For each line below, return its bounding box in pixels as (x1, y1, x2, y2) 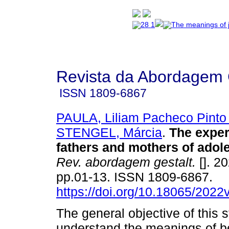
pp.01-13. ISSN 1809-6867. (56, 169, 216, 184)
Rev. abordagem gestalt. (56, 154, 196, 169)
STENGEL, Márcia (56, 125, 162, 140)
